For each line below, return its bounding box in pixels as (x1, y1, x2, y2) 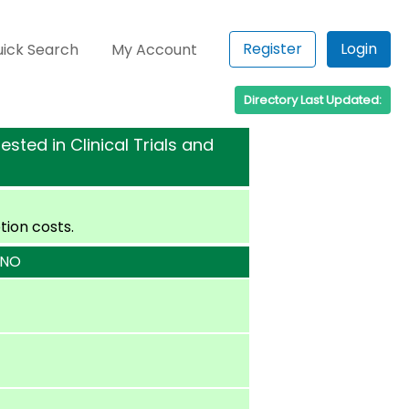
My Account (111, 39, 198, 60)
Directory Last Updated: (244, 91, 382, 109)
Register (243, 38, 302, 59)
